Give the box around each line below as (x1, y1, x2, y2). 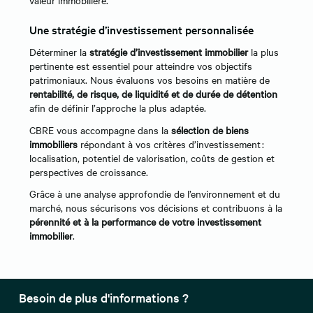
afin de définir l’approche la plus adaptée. (29, 101, 206, 115)
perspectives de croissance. (29, 164, 148, 179)
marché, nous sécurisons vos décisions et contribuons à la (29, 200, 282, 214)
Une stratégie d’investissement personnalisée (29, 22, 254, 38)
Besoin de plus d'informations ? (19, 289, 189, 306)
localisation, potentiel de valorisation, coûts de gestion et (29, 150, 275, 165)
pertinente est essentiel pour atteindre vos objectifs (29, 59, 252, 73)
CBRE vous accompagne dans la (29, 122, 171, 137)
